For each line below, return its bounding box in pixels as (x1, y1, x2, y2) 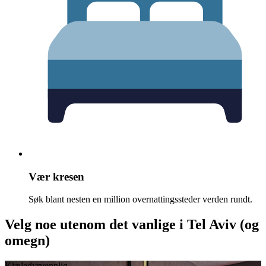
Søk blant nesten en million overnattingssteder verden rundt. (28, 194, 252, 205)
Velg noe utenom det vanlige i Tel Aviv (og (5, 217, 259, 233)
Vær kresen (28, 170, 84, 183)
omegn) (5, 233, 50, 249)
